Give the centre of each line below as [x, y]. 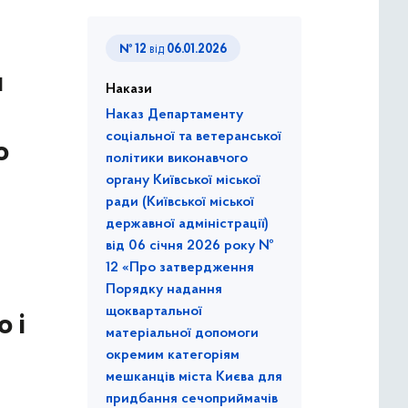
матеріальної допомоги [182, 333]
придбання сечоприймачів [192, 399]
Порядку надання [164, 290]
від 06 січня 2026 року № [189, 246]
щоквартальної [154, 311]
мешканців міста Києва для [194, 377]
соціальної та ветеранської [194, 137]
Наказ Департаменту [174, 115]
